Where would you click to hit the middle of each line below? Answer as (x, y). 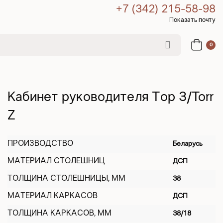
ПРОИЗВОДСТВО (40, 144)
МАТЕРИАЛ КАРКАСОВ (53, 196)
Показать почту (192, 20)
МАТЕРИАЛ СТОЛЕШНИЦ (56, 161)
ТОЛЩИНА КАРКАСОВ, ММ (59, 213)
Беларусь (188, 144)
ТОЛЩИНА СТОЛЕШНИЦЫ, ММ (66, 178)
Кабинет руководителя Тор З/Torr (111, 98)
